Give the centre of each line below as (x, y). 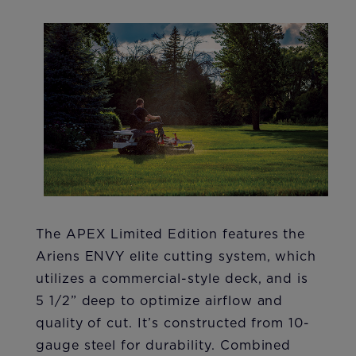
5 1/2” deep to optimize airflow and (159, 302)
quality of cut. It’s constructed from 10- (173, 324)
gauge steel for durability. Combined (163, 346)
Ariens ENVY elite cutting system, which (176, 257)
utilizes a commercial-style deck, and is (172, 279)
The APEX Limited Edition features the (170, 235)
